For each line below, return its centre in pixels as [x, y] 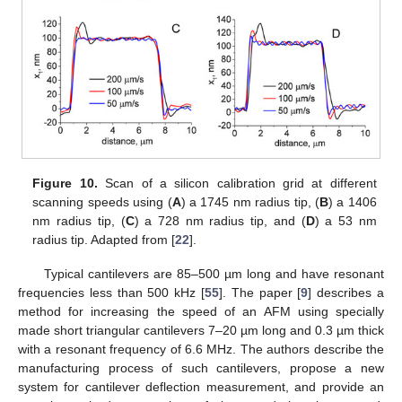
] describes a [346, 292]
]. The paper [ [260, 292]
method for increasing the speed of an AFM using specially [201, 311]
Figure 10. [65, 183]
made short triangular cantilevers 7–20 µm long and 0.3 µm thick [201, 330]
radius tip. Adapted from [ [104, 239]
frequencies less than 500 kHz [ [111, 292]
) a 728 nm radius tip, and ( [220, 220]
